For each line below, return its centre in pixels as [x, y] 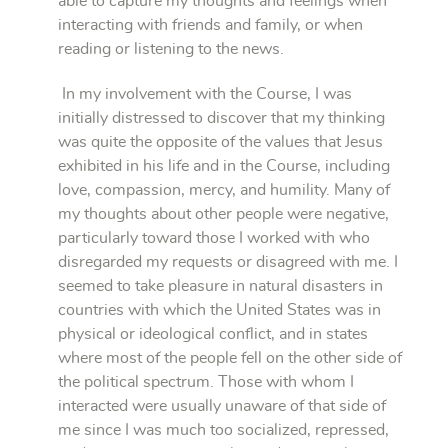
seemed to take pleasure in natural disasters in [220, 285]
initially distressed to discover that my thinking [221, 117]
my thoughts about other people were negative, [223, 213]
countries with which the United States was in [219, 309]
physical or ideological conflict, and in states [213, 333]
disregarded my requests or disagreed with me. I [228, 261]
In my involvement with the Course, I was [205, 93]
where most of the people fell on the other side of [230, 357]
